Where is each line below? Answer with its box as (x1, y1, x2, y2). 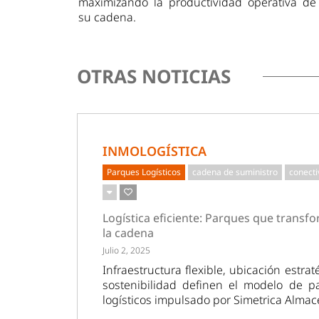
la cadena (102, 225, 154, 241)
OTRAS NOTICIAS (76, 63, 231, 90)
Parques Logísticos (106, 166, 181, 179)
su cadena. (78, 9, 137, 26)
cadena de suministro (192, 166, 278, 179)
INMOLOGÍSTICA (102, 142, 206, 160)
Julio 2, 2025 (102, 244, 150, 257)
